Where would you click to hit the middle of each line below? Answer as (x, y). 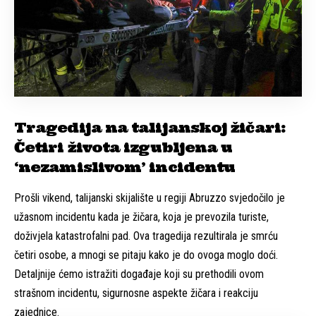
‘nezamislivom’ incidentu (125, 167)
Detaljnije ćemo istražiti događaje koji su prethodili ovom (139, 274)
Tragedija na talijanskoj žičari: (150, 128)
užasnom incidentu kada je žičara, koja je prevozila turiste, (141, 217)
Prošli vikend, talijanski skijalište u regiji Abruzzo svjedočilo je (150, 198)
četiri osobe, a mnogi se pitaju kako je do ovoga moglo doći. (146, 255)
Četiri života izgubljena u (123, 147)
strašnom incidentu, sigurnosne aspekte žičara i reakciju (136, 293)
